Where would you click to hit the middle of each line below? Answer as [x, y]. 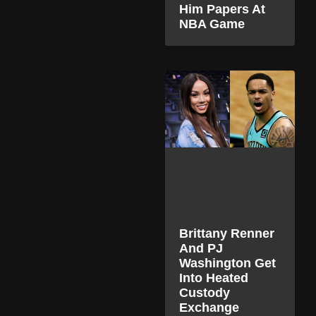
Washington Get [227, 263]
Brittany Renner [227, 233]
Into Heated [214, 278]
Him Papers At [222, 9]
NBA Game [212, 24]
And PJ [201, 248]
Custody [205, 292]
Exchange [209, 307]
